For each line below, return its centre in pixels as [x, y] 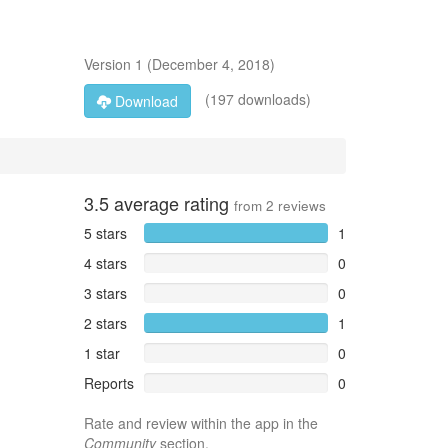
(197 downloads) [255, 98]
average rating [171, 203]
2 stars [105, 323]
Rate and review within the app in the [200, 423]
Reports [108, 383]
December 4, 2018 [210, 64]
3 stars [105, 293]
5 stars [105, 233]
